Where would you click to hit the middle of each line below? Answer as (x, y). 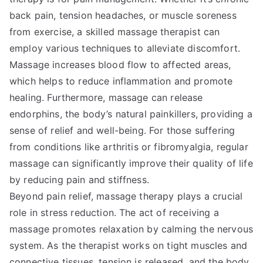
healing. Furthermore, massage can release (106, 97)
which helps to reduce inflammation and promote (121, 81)
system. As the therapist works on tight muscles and (129, 245)
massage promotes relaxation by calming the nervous (131, 229)
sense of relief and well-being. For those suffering (122, 130)
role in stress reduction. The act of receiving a (114, 213)
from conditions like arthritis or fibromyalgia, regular (129, 147)
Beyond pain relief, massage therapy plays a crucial (126, 196)
